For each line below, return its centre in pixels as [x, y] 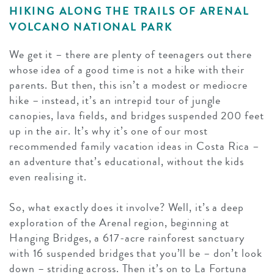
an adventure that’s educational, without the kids [127, 161]
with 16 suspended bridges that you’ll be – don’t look [136, 253]
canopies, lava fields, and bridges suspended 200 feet [137, 115]
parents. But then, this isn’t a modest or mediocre [128, 85]
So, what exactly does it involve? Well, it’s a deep [127, 207]
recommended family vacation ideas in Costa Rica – [135, 146]
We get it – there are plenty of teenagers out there [131, 54]
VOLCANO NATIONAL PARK [91, 27]
